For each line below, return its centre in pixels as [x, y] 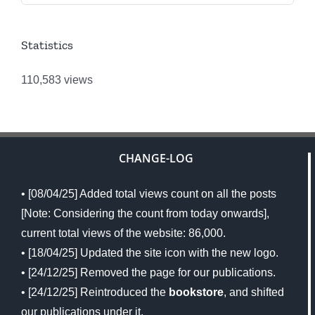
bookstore [196, 292]
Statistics [47, 45]
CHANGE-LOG [156, 158]
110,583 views [57, 79]
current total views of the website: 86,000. [123, 233]
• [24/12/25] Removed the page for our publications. [148, 272]
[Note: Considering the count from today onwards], [145, 213]
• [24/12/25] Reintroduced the [95, 292]
